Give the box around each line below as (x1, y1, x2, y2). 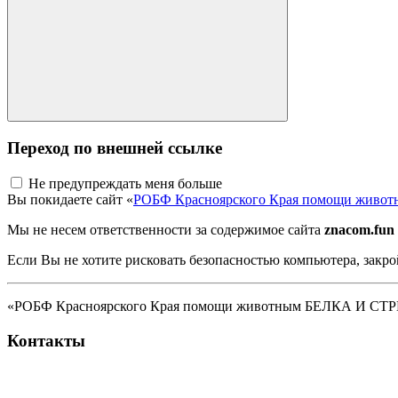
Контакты (7, 330, 85, 350)
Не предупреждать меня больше (28, 176, 222, 192)
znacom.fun (324, 222, 394, 238)
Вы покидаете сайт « (7, 192, 133, 208)
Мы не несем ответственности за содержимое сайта (7, 222, 324, 238)
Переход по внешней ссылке (7, 138, 222, 157)
